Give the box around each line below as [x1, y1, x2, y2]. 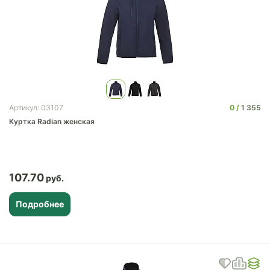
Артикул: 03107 [9, 103, 63, 112]
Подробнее [16, 199, 64, 209]
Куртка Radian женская [9, 117, 95, 126]
